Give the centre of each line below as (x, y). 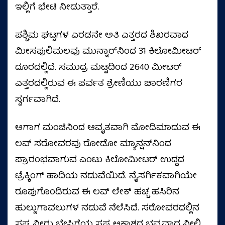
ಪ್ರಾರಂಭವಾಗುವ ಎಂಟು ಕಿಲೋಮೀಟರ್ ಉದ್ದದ (100, 160)
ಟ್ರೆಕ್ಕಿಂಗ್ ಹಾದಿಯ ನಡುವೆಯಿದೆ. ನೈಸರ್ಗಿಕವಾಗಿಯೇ (106, 177)
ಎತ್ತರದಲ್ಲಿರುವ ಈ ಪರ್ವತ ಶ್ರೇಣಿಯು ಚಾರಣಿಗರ (99, 84)
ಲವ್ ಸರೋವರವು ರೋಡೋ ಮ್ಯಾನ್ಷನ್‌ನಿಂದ (93, 144)
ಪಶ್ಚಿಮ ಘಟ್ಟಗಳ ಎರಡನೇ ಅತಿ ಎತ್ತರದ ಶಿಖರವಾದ (102, 36)
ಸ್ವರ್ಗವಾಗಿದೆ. (38, 100)
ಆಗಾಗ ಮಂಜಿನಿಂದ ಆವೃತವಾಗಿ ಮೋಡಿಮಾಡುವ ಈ (108, 128)
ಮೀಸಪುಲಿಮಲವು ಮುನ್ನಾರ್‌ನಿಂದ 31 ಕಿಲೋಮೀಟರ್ (108, 52)
